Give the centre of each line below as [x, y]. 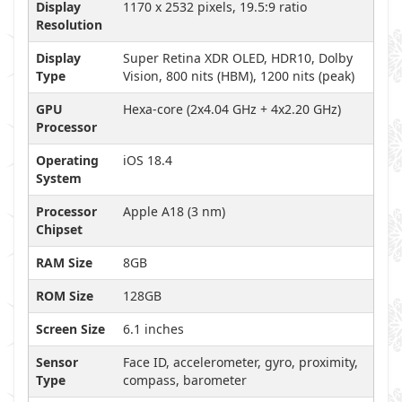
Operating [67, 160]
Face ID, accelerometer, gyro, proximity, [240, 362]
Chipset [59, 229]
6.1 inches [153, 329]
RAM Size [64, 262]
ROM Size [65, 296]
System [59, 178]
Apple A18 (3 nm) [174, 211]
